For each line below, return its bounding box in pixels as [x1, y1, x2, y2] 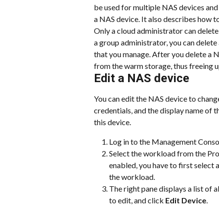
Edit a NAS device [94, 71, 189, 85]
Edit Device [165, 196, 206, 205]
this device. [94, 117, 131, 127]
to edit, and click [109, 196, 165, 205]
